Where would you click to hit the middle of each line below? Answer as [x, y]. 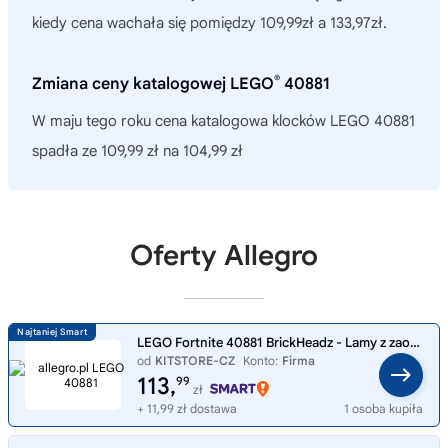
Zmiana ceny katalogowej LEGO [153, 83]
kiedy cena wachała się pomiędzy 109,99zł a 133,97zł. [209, 22]
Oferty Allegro [224, 255]
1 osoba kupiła [383, 408]
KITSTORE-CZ [195, 360]
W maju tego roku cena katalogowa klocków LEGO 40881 [223, 120]
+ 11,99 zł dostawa [187, 408]
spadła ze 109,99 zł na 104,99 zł [137, 150]
